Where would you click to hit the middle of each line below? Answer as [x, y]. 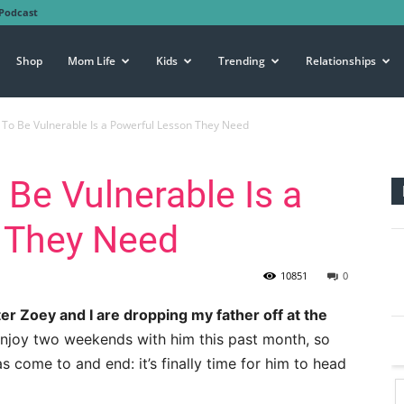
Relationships [341, 61]
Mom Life [92, 61]
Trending [242, 61]
